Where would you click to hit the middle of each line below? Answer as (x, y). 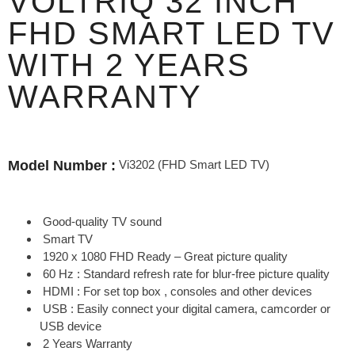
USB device (71, 326)
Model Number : (62, 165)
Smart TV (66, 239)
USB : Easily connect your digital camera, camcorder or (185, 309)
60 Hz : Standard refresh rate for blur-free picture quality (185, 274)
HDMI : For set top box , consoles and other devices (176, 292)
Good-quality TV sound (101, 222)
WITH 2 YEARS (129, 65)
